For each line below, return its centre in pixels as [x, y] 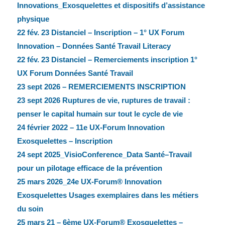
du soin [30, 209]
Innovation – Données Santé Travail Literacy [94, 46]
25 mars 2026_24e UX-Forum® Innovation [89, 182]
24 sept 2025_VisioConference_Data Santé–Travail [104, 155]
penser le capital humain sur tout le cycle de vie [100, 114]
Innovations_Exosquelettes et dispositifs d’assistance [111, 6]
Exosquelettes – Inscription [65, 141]
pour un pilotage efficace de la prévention [89, 168]
